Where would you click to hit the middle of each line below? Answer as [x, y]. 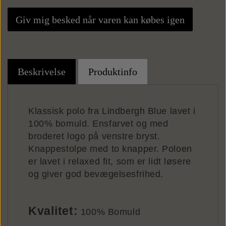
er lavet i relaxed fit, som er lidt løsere [110, 161]
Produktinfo [113, 72]
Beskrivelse [42, 72]
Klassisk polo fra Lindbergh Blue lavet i [112, 111]
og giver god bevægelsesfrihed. [96, 174]
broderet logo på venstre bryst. [94, 136]
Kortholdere [113, 50]
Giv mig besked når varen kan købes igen [100, 19]
